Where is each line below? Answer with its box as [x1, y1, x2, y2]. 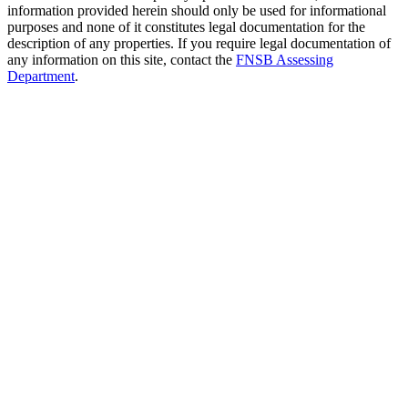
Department [7, 68, 75, 84]
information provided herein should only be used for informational [7, 3, 386, 18]
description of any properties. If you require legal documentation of [7, 36, 391, 51]
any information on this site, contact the [7, 52, 236, 67]
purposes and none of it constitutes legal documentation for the [7, 19, 365, 35]
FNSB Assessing [236, 52, 333, 67]
